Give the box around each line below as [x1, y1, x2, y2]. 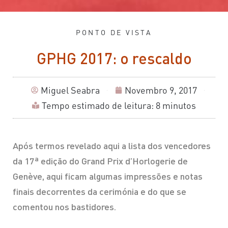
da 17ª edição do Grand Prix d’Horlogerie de [13, 155, 188, 167]
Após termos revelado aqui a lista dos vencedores [13, 139, 211, 152]
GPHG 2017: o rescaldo [36, 48, 192, 68]
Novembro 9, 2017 [124, 84, 197, 96]
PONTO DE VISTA [75, 27, 153, 37]
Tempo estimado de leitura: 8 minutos [42, 99, 196, 111]
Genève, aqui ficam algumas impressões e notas [13, 170, 203, 182]
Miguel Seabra [40, 84, 100, 96]
